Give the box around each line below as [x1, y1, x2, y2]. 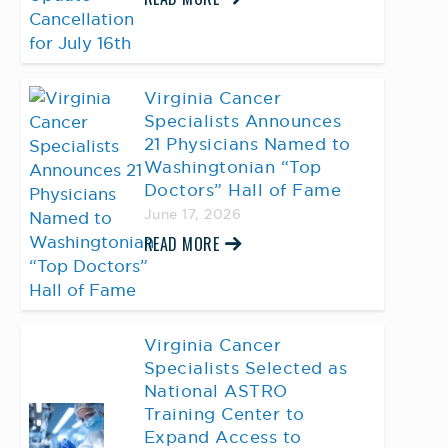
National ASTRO [143, 380, 288, 402]
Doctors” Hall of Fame [143, 179, 342, 201]
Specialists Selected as [143, 357, 348, 379]
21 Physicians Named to [143, 133, 351, 155]
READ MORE [143, 232, 220, 256]
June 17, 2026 [143, 206, 242, 223]
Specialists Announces [143, 110, 342, 132]
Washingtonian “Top [143, 156, 322, 178]
